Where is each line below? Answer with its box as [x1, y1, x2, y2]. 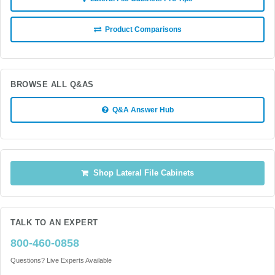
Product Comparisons [101, 25, 182, 34]
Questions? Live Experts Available [10, 257, 112, 264]
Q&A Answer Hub [108, 106, 174, 114]
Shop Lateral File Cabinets [88, 169, 194, 177]
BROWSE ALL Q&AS [10, 80, 94, 89]
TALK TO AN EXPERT [10, 219, 98, 227]
